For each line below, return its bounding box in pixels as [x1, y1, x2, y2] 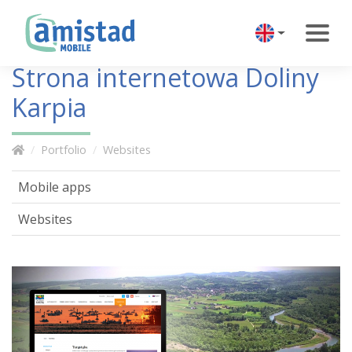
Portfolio [41, 142, 86, 157]
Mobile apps [18, 178, 91, 196]
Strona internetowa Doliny [12, 60, 319, 94]
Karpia [12, 90, 86, 124]
